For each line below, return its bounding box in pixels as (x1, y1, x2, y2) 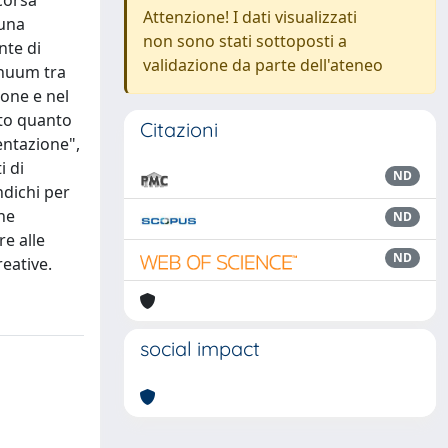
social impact (140, 336, 260, 361)
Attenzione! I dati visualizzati (143, 6, 357, 28)
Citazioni (140, 117, 218, 142)
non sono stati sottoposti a (143, 30, 347, 52)
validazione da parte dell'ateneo (143, 54, 383, 76)
